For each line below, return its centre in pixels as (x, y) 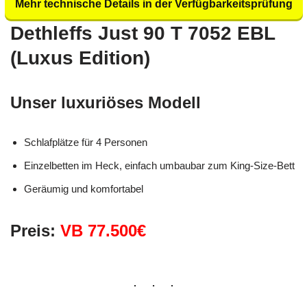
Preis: (35, 230)
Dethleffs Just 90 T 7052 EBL (143, 33)
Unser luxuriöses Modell (106, 102)
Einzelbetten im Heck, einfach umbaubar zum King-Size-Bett (159, 165)
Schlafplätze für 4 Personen (86, 142)
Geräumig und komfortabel (84, 188)
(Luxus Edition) (80, 58)
